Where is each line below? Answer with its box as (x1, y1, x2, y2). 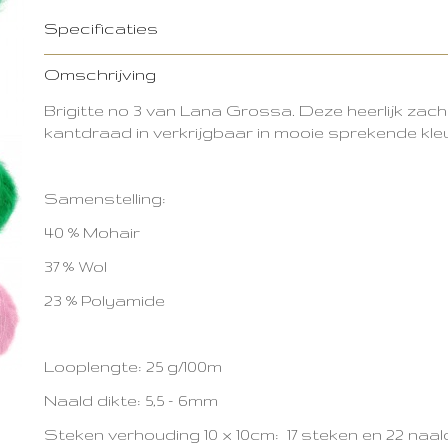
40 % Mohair (44, 223, 140, 241)
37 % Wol (44, 257, 107, 275)
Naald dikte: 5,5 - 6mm (44, 391, 218, 409)
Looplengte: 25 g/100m (44, 357, 222, 375)
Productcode (44, 58, 129, 70)
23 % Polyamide (44, 291, 165, 309)
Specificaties (44, 19, 158, 37)
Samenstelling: (44, 189, 166, 207)
